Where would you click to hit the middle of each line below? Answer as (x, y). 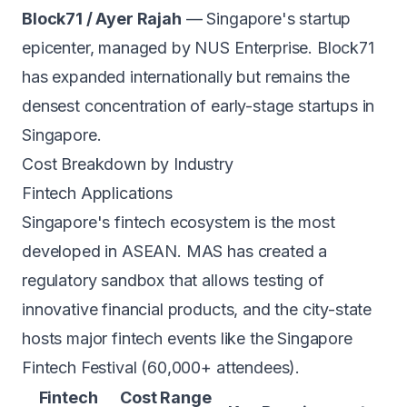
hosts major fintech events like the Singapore (187, 338)
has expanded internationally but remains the (186, 77)
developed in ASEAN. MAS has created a (175, 251)
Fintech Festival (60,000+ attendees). (161, 367)
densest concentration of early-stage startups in (199, 106)
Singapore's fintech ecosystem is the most (179, 222)
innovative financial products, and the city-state (197, 309)
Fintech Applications (97, 193)
